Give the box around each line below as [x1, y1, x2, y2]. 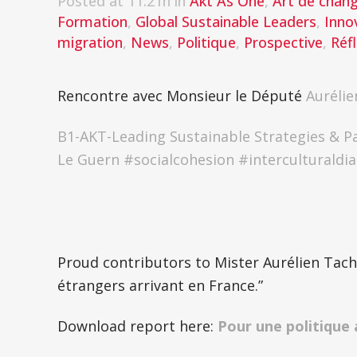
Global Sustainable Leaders [135, 12, 316, 31]
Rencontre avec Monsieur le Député [57, 86, 306, 105]
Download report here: [57, 316, 218, 335]
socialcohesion [134, 150, 234, 169]
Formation [57, 12, 127, 31]
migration [57, 33, 123, 52]
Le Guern [57, 150, 120, 169]
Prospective [244, 33, 323, 52]
